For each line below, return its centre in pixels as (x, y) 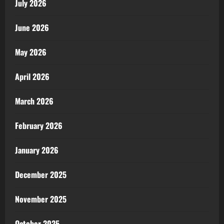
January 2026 (37, 150)
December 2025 (41, 174)
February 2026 (39, 125)
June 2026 (32, 27)
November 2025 (41, 199)
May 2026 (31, 52)
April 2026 (32, 76)
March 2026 (34, 101)
